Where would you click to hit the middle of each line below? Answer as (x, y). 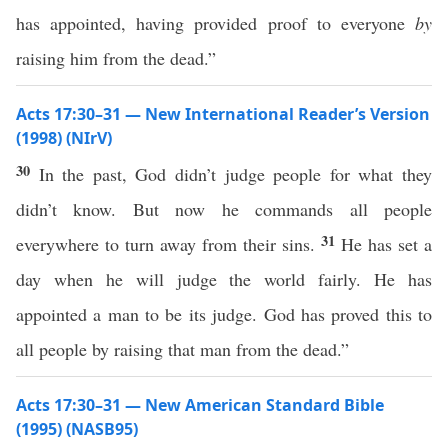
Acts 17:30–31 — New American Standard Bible (200, 405)
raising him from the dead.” (116, 58)
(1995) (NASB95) (77, 429)
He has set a (386, 244)
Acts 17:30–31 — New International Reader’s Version (223, 114)
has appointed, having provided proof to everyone (215, 23)
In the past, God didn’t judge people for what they (235, 174)
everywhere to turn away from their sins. (168, 244)
